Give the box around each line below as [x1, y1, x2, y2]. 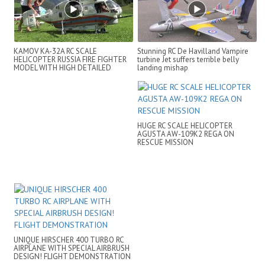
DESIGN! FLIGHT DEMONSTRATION [14, 251, 131, 261]
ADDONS [14, 71, 44, 82]
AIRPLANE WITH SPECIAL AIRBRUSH [14, 243, 130, 253]
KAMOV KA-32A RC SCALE [14, 46, 97, 57]
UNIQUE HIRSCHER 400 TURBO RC [14, 234, 124, 245]
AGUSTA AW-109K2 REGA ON [137, 128, 234, 139]
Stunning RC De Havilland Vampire [137, 46, 248, 57]
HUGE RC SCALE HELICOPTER [137, 120, 232, 131]
